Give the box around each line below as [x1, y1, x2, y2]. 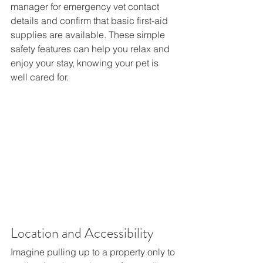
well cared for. [11, 71, 71, 83]
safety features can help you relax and [11, 43, 172, 55]
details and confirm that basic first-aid [11, 15, 170, 27]
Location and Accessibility [11, 222, 160, 243]
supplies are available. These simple [11, 29, 167, 41]
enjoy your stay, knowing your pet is [11, 57, 161, 69]
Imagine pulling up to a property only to [11, 245, 177, 258]
